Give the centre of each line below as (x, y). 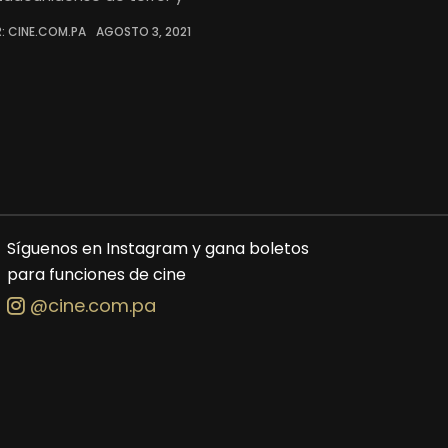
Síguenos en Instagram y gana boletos (157, 248)
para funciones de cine (96, 274)
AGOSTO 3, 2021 (143, 31)
